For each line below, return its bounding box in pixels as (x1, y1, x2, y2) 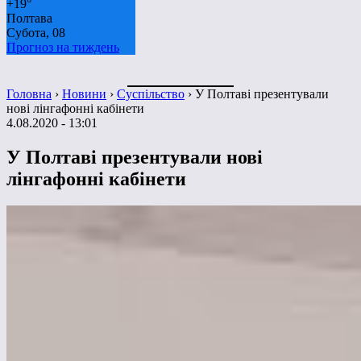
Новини (62, 86, 106, 101)
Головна (6, 86, 52, 101)
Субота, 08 (6, 25, 65, 39)
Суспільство (117, 86, 185, 101)
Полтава (6, 10, 52, 25)
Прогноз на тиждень (6, 39, 119, 54)
